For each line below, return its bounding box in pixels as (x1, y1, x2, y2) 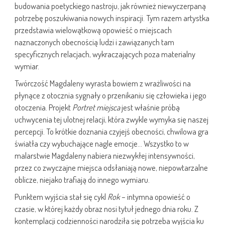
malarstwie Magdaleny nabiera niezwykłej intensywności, (15, 150, 195, 161)
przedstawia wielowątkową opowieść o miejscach (15, 25, 172, 36)
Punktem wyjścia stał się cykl (15, 191, 107, 202)
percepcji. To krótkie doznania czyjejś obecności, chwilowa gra (15, 126, 208, 137)
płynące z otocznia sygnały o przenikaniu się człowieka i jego (15, 90, 206, 101)
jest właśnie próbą (120, 102, 180, 113)
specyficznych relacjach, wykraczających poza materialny (15, 49, 195, 60)
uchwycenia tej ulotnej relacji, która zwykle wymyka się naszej (15, 114, 208, 125)
